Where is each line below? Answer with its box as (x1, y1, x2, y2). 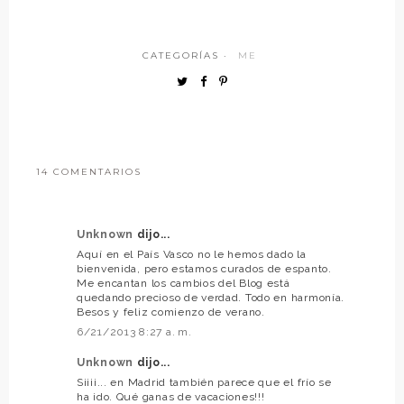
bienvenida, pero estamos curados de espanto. (77, 262, 332, 276)
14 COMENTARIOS (36, 166, 142, 179)
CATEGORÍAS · (142, 50, 233, 62)
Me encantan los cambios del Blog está (77, 277, 290, 290)
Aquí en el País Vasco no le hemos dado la (77, 248, 307, 262)
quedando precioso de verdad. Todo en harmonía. (77, 291, 345, 305)
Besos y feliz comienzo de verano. (77, 306, 265, 319)
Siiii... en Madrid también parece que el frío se (77, 376, 332, 390)
